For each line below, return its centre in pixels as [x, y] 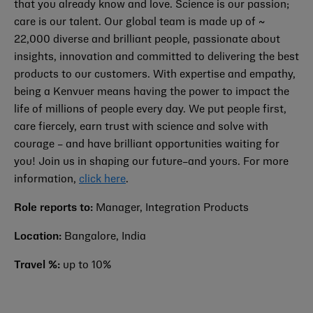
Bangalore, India [105, 237]
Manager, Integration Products [172, 208]
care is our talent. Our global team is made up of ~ [139, 22]
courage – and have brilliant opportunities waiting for [147, 145]
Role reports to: [55, 208]
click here [102, 180]
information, [46, 180]
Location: [39, 237]
